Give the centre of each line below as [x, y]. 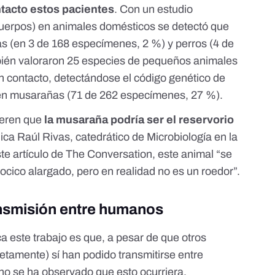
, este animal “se [192, 154]
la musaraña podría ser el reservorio [138, 119]
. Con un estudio [154, 9]
